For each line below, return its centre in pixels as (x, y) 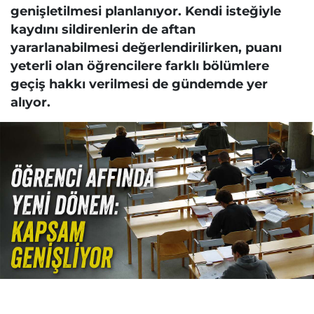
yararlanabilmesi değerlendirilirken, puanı (146, 47)
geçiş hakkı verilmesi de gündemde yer (139, 84)
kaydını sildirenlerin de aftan (103, 29)
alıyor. (30, 102)
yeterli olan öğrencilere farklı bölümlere (140, 66)
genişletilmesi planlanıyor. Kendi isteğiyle (146, 11)
